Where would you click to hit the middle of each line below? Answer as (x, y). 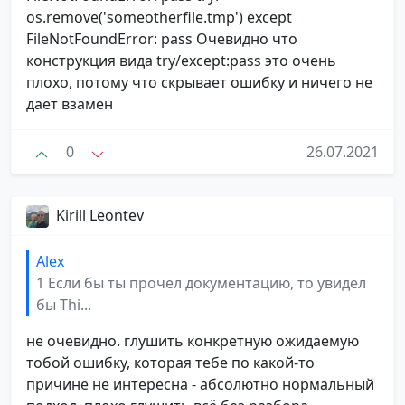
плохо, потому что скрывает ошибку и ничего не (199, 82)
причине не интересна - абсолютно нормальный (200, 385)
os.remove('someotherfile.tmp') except (159, 17)
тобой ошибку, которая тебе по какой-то (170, 363)
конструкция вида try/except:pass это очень (181, 60)
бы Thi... (64, 305)
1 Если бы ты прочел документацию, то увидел (201, 283)
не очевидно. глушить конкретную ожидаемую (193, 341)
